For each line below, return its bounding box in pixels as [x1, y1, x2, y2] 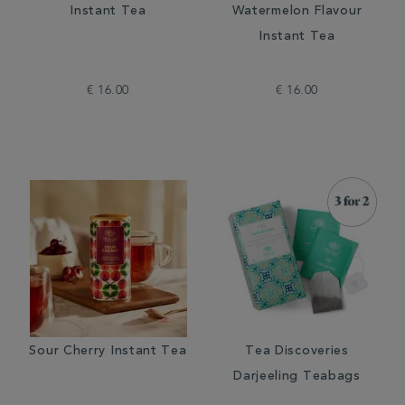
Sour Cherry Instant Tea [29, 345, 187, 358]
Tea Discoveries [245, 345, 349, 358]
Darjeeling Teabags [233, 371, 361, 383]
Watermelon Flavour [231, 5, 363, 18]
